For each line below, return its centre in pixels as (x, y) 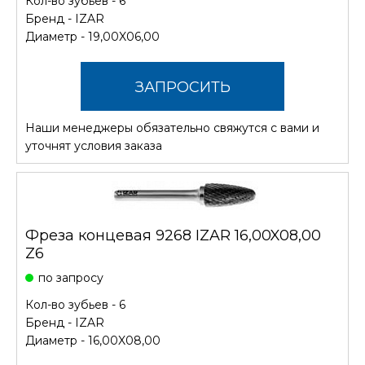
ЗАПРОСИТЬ (182, 87)
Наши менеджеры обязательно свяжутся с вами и (172, 128)
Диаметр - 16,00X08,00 (93, 340)
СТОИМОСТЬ (182, 136)
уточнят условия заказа (94, 145)
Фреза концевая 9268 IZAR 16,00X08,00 (173, 235)
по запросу (71, 277)
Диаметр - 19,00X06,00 (92, 36)
